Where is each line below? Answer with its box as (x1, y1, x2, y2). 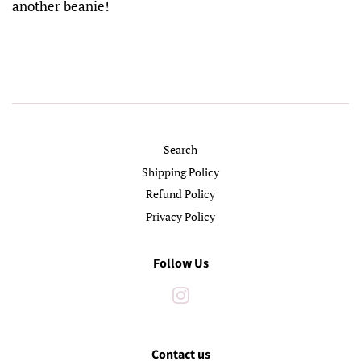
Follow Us (152, 254, 209, 272)
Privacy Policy (146, 208, 215, 224)
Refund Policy (146, 186, 215, 202)
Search (164, 142, 197, 158)
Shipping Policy (142, 164, 219, 180)
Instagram (189, 287, 239, 303)
